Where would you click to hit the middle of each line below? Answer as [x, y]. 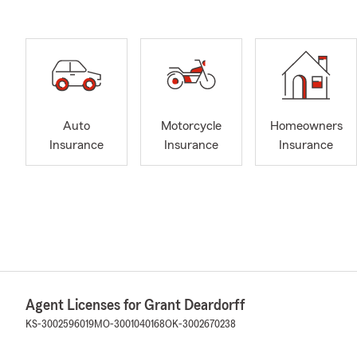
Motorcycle [191, 126]
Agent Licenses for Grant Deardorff [135, 305]
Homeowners [306, 126]
